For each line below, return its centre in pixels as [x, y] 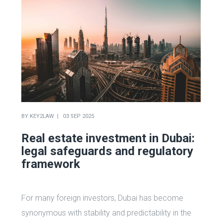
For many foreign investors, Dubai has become [102, 198]
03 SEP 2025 [78, 116]
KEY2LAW [42, 116]
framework [51, 164]
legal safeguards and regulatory [107, 151]
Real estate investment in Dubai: [108, 138]
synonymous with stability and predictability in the [106, 213]
